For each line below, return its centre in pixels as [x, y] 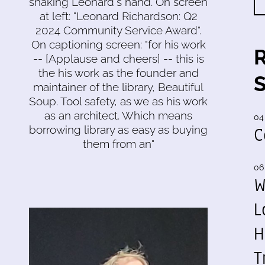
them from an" [118, 143]
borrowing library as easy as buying [118, 129]
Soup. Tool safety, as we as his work [118, 101]
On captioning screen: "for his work [118, 44]
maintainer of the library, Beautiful [118, 87]
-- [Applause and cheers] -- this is [118, 58]
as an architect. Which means [118, 115]
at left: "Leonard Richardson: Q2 [118, 16]
